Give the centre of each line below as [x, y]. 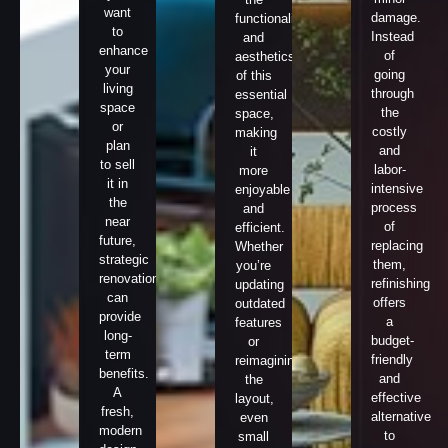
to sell [117, 164]
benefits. [126, 373]
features [258, 322]
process [394, 207]
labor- [389, 169]
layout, [254, 398]
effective [396, 397]
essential [261, 94]
